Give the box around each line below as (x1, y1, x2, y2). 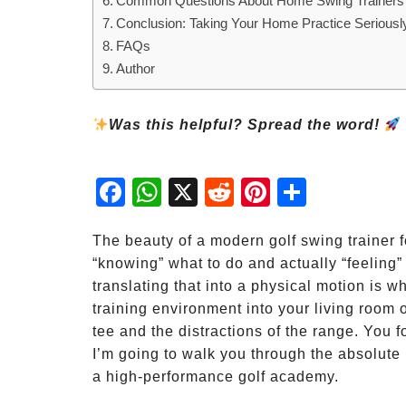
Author (116, 61, 156, 76)
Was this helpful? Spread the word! (109, 117, 385, 132)
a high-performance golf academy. (92, 369, 339, 384)
